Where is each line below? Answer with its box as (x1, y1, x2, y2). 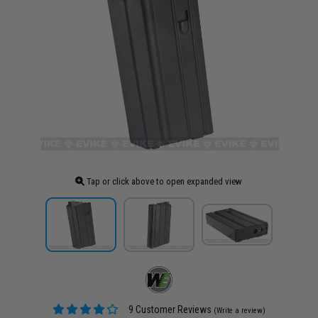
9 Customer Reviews (126, 303, 212, 315)
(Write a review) (214, 305, 266, 315)
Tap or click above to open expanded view (84, 176, 243, 187)
